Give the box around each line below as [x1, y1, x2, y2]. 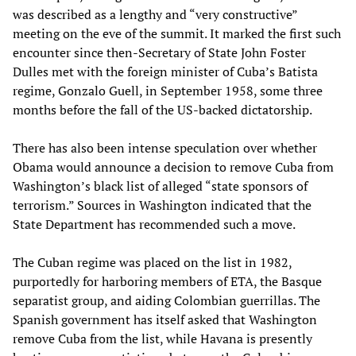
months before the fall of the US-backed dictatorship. [13, 100, 312, 118]
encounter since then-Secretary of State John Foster [13, 43, 306, 61]
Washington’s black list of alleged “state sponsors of [13, 176, 308, 195]
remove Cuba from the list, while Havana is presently [13, 329, 312, 347]
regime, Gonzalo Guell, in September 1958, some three [13, 81, 323, 99]
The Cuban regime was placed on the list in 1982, [13, 253, 292, 271]
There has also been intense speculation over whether [13, 138, 317, 157]
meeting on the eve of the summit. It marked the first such [13, 24, 341, 42]
